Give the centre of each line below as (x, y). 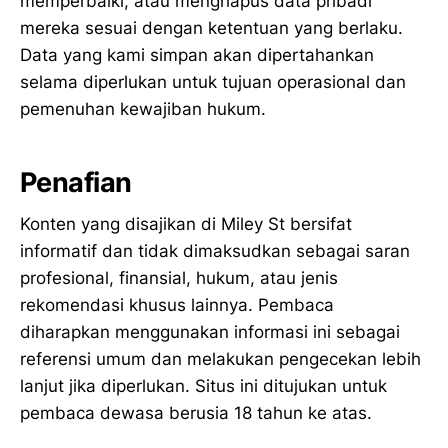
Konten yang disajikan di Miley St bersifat (186, 224)
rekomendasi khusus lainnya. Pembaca (177, 305)
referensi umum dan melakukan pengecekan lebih (220, 359)
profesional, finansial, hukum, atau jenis (179, 278)
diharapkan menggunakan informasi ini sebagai (210, 332)
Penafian (76, 182)
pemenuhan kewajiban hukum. (143, 109)
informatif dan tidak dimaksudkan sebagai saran (215, 251)
